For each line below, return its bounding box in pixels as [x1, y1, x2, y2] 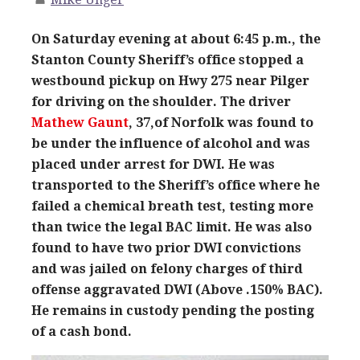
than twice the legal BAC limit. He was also [31, 219, 312, 235]
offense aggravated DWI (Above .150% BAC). [31, 281, 323, 297]
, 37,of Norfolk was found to [129, 114, 313, 130]
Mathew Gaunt [31, 114, 129, 130]
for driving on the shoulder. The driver [31, 93, 291, 109]
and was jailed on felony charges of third [31, 260, 303, 276]
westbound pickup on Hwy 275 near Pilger [31, 72, 309, 88]
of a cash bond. [31, 323, 132, 339]
